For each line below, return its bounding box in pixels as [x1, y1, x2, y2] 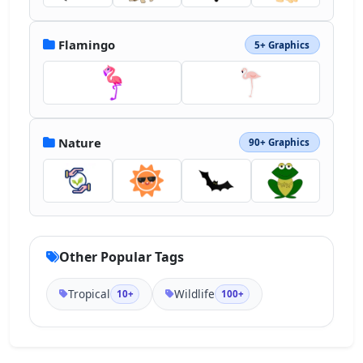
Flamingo [58, 36, 115, 53]
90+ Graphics [249, 136, 310, 149]
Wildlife [174, 285, 216, 301]
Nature [58, 134, 101, 151]
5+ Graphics [254, 38, 310, 51]
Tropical [68, 285, 111, 301]
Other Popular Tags [59, 247, 184, 266]
